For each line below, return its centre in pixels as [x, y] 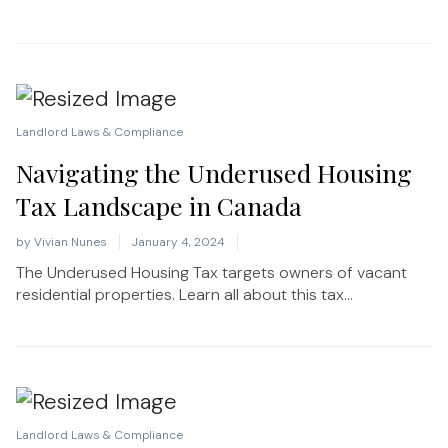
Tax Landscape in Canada [159, 205]
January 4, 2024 [178, 242]
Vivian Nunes [70, 242]
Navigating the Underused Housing [214, 172]
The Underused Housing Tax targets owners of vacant [211, 272]
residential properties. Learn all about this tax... [184, 294]
